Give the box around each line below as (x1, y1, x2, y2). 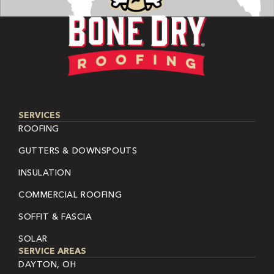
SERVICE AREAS (18, 245, 86, 257)
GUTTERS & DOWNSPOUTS (18, 145, 138, 157)
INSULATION (18, 167, 72, 179)
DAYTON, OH (18, 259, 76, 270)
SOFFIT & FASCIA (18, 211, 92, 223)
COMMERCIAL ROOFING (18, 189, 122, 201)
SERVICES (18, 109, 61, 121)
